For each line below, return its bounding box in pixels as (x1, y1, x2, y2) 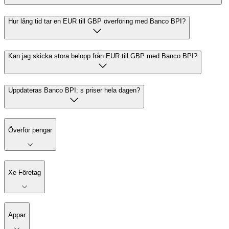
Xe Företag (8, 169, 41, 177)
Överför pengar (8, 126, 52, 134)
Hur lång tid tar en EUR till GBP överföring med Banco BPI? (8, 17, 186, 25)
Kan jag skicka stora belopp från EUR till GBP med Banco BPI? (8, 52, 197, 60)
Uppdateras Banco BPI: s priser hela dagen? (8, 86, 140, 95)
